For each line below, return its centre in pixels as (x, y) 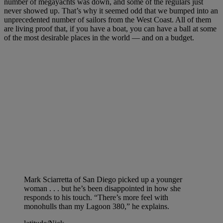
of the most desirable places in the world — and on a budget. (99, 38)
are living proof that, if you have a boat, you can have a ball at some (110, 29)
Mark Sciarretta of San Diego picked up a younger (103, 179)
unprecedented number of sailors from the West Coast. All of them (108, 20)
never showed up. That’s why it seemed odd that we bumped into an (111, 11)
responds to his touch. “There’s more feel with (96, 197)
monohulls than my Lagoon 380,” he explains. (97, 206)
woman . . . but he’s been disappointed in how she (102, 188)
